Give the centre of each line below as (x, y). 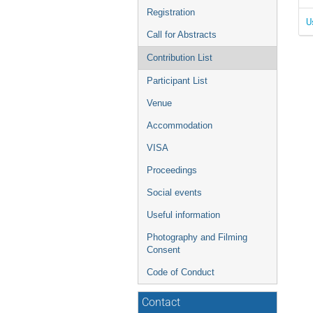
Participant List (177, 81)
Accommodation (180, 125)
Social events (174, 192)
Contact (161, 303)
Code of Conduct (181, 272)
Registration (171, 12)
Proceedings (172, 170)
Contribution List (180, 58)
